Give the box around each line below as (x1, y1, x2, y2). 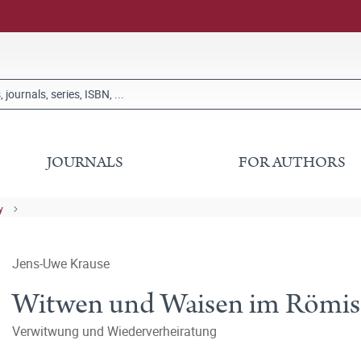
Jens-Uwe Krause (12, 255, 110, 272)
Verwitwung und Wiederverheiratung (12, 322, 217, 340)
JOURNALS (47, 151, 124, 173)
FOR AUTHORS (238, 151, 346, 173)
